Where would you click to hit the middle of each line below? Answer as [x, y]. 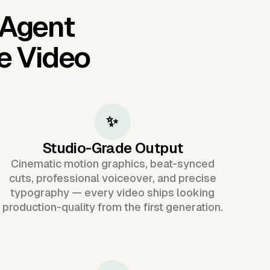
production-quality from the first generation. [112, 207]
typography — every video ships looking [113, 192]
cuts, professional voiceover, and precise [112, 178]
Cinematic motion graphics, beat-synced [112, 163]
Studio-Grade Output [112, 148]
